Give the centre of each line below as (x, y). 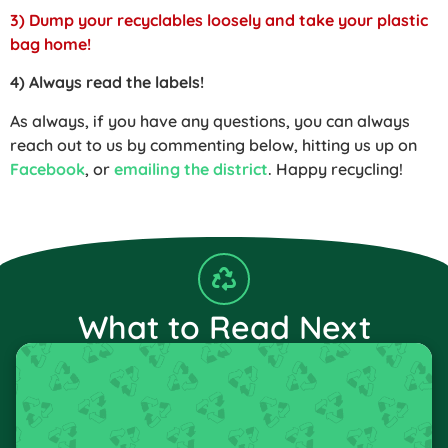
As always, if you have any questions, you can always (210, 120)
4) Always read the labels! (107, 82)
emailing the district (191, 168)
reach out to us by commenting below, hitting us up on (213, 144)
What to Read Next (224, 327)
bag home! (50, 44)
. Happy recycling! (335, 168)
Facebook (47, 168)
